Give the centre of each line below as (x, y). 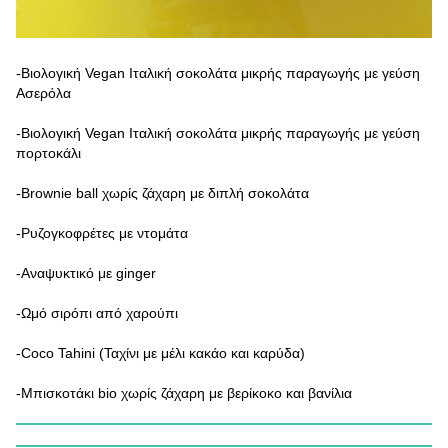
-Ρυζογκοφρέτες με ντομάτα (102, 233)
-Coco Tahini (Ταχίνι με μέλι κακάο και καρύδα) (160, 353)
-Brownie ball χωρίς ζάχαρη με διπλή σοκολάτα (162, 193)
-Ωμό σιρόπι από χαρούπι (97, 313)
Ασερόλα (43, 93)
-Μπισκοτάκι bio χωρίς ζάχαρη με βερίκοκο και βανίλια (184, 393)
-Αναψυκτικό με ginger (86, 273)
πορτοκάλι (48, 153)
